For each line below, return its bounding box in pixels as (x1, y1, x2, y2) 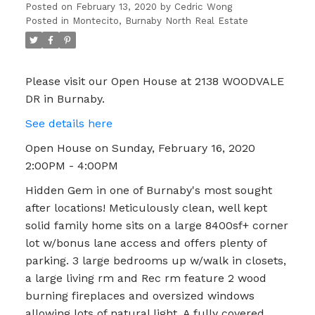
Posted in (25, 15, 69, 27)
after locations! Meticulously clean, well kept (25, 201, 267, 215)
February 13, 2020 (75, 1, 157, 13)
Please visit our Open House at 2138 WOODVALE (25, 75, 284, 89)
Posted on (25, 1, 76, 13)
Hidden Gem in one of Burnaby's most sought (25, 184, 272, 198)
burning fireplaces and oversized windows (25, 289, 255, 303)
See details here (25, 117, 112, 131)
